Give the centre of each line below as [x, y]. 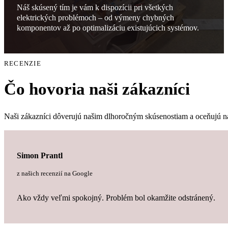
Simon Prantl [39, 156]
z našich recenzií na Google [54, 174]
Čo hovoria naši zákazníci [97, 89]
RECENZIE [23, 64]
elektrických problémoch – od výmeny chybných [95, 17]
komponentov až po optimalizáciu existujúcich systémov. [108, 27]
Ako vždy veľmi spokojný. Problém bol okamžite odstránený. [116, 197]
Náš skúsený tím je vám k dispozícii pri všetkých [95, 7]
